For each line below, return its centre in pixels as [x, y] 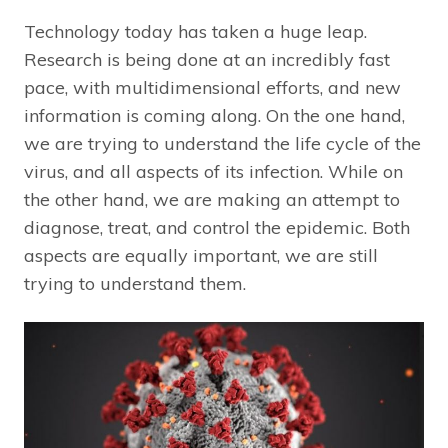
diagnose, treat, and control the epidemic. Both [217, 228]
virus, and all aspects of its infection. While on [213, 172]
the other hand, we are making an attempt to [212, 200]
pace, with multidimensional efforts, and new [212, 88]
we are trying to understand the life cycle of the [222, 144]
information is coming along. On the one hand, [214, 116]
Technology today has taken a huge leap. [195, 32]
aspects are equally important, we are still [201, 256]
